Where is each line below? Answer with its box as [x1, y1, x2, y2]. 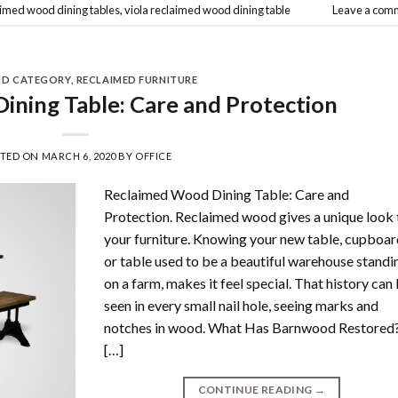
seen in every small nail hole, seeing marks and [104, 297, 379, 314]
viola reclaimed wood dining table [124, 2, 291, 17]
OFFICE [135, 150, 172, 163]
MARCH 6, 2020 [41, 150, 116, 163]
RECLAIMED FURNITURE [76, 74, 198, 86]
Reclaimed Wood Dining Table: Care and [104, 186, 350, 203]
